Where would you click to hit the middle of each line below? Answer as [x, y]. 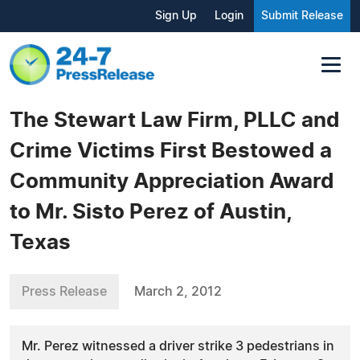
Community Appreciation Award [172, 181]
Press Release [64, 291]
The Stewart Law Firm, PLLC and [175, 120]
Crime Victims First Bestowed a [171, 151]
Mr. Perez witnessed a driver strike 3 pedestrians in [178, 346]
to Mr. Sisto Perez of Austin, [151, 212]
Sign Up [176, 16]
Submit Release [302, 16]
